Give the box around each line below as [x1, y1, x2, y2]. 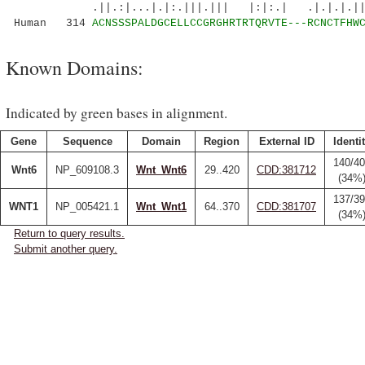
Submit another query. [14, 243, 117, 255]
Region [204, 135, 240, 147]
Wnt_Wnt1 [136, 200, 187, 213]
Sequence [62, 135, 112, 147]
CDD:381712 [257, 164, 316, 176]
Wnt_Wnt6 [136, 164, 187, 176]
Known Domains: [6, 55, 143, 81]
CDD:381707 [257, 200, 316, 213]
